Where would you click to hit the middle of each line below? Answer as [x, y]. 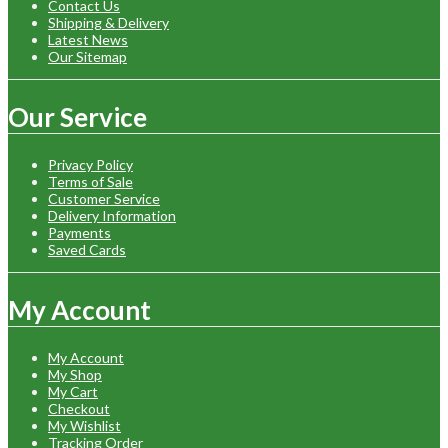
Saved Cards [87, 249]
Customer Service [104, 198]
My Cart [73, 391]
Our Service [77, 117]
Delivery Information [112, 215]
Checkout [79, 408]
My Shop [75, 374]
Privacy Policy [90, 164]
